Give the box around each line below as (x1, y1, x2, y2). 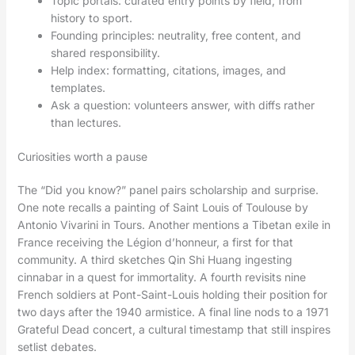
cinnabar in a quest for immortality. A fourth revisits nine (17, 270, 306, 284)
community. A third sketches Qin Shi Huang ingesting (17, 253, 292, 267)
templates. (50, 81, 105, 95)
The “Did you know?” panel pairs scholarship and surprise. (17, 183, 319, 197)
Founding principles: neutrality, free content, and (50, 29, 301, 43)
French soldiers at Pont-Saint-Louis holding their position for (17, 288, 327, 302)
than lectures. (50, 116, 121, 130)
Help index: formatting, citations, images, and (50, 63, 286, 78)
